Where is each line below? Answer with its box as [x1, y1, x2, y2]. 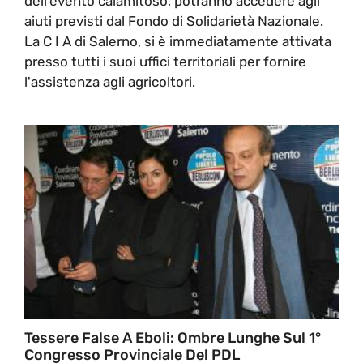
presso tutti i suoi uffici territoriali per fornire [24, 53, 306, 70]
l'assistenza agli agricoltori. [24, 73, 195, 90]
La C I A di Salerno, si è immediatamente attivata [24, 32, 331, 49]
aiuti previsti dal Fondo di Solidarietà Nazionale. [24, 12, 323, 29]
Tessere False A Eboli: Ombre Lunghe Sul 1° [24, 328, 321, 347]
